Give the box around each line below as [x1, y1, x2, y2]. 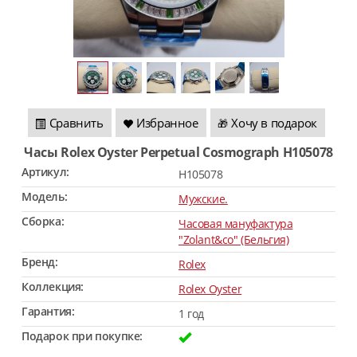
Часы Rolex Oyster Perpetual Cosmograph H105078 [33, 143, 333, 161]
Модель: [22, 189, 68, 204]
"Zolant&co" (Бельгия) [178, 232, 289, 247]
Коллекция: [22, 279, 84, 294]
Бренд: [22, 254, 58, 269]
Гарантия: [22, 304, 75, 319]
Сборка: [22, 214, 65, 229]
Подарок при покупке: [22, 328, 143, 343]
